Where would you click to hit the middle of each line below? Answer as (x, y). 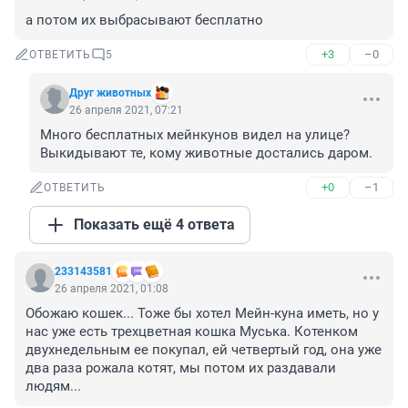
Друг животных (110, 93)
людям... (53, 387)
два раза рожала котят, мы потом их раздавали (181, 368)
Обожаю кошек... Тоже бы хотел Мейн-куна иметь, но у (202, 314)
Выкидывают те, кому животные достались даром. (206, 153)
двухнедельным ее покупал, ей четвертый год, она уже (204, 350)
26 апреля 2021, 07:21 (126, 111)
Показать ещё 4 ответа (154, 225)
